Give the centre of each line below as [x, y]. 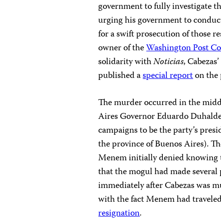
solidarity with [126, 62]
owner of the [122, 49]
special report [168, 76]
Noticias [169, 62]
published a [121, 76]
